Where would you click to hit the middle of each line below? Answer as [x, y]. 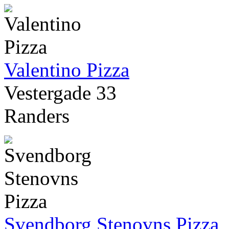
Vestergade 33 [60, 93]
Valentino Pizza [67, 70]
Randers [37, 116]
